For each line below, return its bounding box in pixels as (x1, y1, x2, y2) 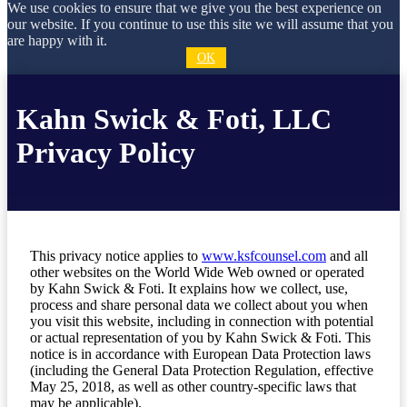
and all (326, 248, 368, 263)
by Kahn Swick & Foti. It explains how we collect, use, (30, 281, 348, 296)
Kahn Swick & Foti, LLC (15, 103, 332, 136)
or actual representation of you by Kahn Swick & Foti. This (30, 330, 371, 345)
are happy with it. (7, 33, 107, 48)
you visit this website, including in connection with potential (30, 313, 373, 329)
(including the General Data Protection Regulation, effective (30, 362, 373, 378)
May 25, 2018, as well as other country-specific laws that (30, 379, 356, 394)
